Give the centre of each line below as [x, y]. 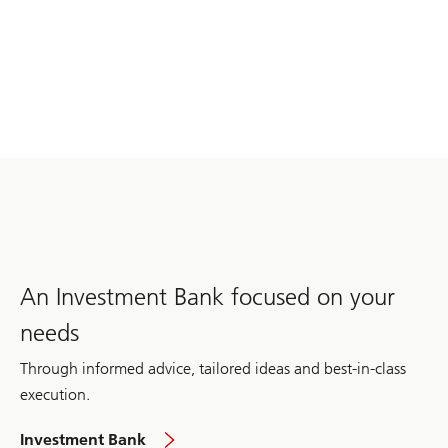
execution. [55, 394]
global [208, 431]
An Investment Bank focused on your [207, 296]
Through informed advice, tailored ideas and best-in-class [213, 368]
